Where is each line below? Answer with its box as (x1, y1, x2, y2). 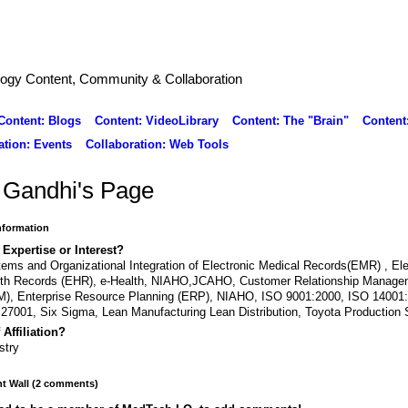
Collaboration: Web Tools (85, 137, 229, 151)
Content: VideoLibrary (94, 113, 219, 127)
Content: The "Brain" (231, 113, 349, 127)
